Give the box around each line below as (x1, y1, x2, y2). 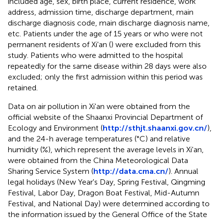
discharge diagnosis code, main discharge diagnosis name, (8, 18, 210, 27)
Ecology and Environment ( (8, 123, 103, 133)
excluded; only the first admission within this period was (8, 72, 203, 82)
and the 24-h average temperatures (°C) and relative (8, 134, 190, 143)
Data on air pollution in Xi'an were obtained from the (8, 101, 190, 111)
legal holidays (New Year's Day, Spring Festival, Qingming (8, 177, 205, 187)
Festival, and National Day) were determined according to (8, 198, 210, 208)
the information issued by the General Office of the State (8, 209, 207, 219)
